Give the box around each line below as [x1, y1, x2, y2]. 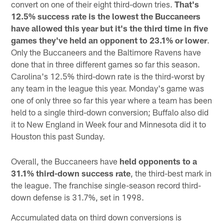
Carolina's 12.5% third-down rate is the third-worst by [11, 70, 205, 81]
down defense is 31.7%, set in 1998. [11, 191, 144, 202]
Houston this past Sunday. [11, 130, 105, 141]
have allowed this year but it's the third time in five [11, 22, 208, 33]
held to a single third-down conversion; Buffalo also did [11, 106, 209, 117]
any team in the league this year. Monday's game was [11, 82, 204, 93]
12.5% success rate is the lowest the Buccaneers [11, 10, 201, 21]
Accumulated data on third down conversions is [11, 211, 182, 222]
